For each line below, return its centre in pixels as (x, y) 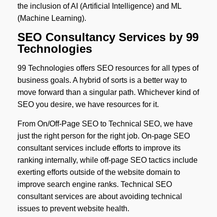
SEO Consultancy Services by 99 (108, 37)
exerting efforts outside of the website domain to (99, 172)
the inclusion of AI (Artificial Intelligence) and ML (99, 6)
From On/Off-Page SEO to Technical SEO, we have (105, 124)
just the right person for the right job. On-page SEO (103, 136)
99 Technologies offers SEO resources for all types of (108, 68)
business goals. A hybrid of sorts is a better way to (102, 80)
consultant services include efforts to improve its (99, 148)
